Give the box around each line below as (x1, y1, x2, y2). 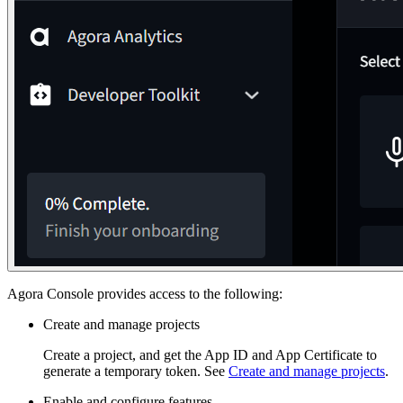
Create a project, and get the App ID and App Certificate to (43, 346, 377, 363)
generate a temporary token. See (43, 363, 228, 379)
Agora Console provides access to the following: (7, 285, 282, 301)
